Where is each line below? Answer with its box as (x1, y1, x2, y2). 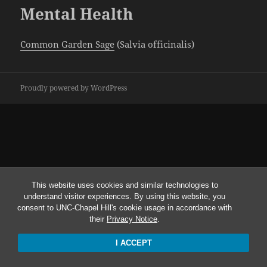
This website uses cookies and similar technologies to (31, 181, 218, 190)
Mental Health (20, 3, 133, 25)
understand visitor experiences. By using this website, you (24, 192, 225, 201)
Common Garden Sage (20, 38, 115, 51)
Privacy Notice (107, 215, 157, 223)
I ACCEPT (115, 238, 152, 247)
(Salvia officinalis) (114, 38, 195, 51)
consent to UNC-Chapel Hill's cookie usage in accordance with (17, 203, 232, 212)
